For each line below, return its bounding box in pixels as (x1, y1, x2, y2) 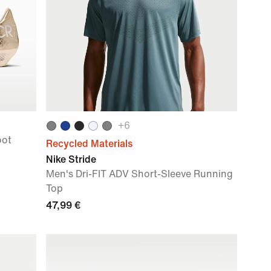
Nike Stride (46, 154, 96, 165)
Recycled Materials (46, 139, 132, 149)
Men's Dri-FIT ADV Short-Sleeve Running (46, 169, 233, 179)
